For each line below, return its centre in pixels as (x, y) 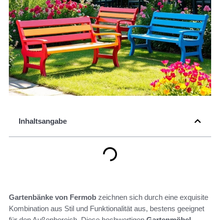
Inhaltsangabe (43, 121)
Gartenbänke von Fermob (53, 197)
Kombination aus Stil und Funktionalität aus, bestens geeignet (107, 209)
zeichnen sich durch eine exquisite (152, 197)
